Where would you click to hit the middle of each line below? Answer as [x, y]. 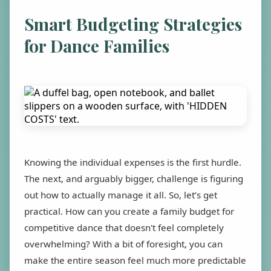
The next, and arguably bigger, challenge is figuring [134, 178]
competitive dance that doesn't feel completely [124, 227]
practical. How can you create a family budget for [129, 211]
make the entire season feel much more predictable [135, 260]
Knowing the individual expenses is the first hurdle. [133, 162]
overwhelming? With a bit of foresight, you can [123, 243]
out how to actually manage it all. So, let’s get [121, 194]
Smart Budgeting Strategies [133, 24]
